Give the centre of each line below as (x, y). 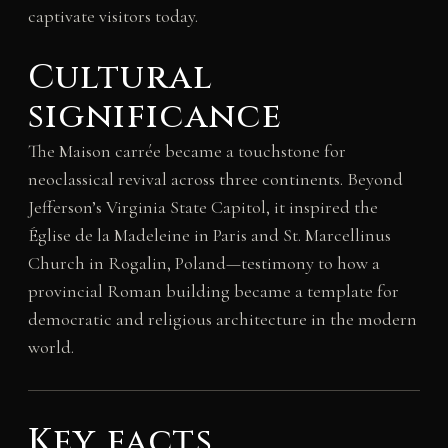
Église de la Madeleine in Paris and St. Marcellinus (209, 234)
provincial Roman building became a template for (213, 290)
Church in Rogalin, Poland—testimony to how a (203, 262)
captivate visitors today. (112, 16)
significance (155, 116)
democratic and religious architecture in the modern (222, 318)
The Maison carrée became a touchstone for (186, 150)
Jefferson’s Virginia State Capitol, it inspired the (202, 206)
